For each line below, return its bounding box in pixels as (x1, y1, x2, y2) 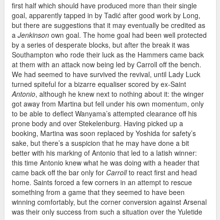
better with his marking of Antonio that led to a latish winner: (12, 147, 197, 158)
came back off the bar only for (12, 167, 106, 177)
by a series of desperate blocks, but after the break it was (12, 39, 190, 50)
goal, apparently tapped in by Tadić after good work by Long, (12, 10, 200, 20)
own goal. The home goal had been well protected (49, 29, 207, 40)
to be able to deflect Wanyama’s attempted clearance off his (12, 108, 197, 118)
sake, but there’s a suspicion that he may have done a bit (12, 137, 189, 148)
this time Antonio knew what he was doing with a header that (12, 157, 199, 167)
